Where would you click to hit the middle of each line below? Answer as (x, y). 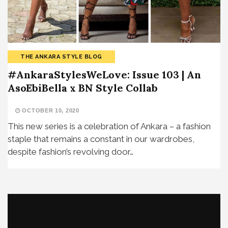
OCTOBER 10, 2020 (50, 110)
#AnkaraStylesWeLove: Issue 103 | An (104, 74)
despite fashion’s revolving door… (70, 151)
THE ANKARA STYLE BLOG (61, 56)
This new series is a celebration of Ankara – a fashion (109, 126)
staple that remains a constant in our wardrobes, (101, 139)
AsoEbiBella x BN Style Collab (83, 88)
